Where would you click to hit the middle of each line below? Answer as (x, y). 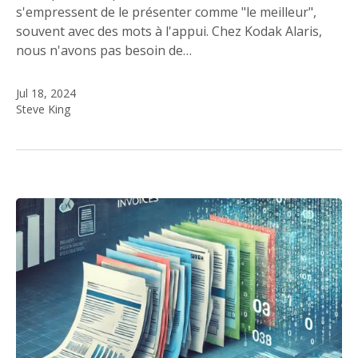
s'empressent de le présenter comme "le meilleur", (166, 12)
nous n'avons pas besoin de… (104, 50)
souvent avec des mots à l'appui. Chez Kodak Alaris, (169, 31)
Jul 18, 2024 (46, 93)
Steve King (43, 109)
